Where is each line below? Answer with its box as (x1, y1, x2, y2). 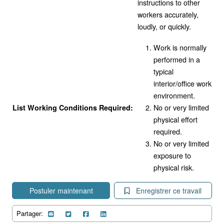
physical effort (153, 113, 197, 124)
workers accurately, (137, 8, 198, 19)
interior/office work (153, 77, 211, 88)
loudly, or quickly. (137, 20, 191, 31)
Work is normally (153, 41, 206, 52)
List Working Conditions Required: (12, 102, 133, 112)
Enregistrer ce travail (134, 185, 201, 195)
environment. (153, 89, 195, 100)
